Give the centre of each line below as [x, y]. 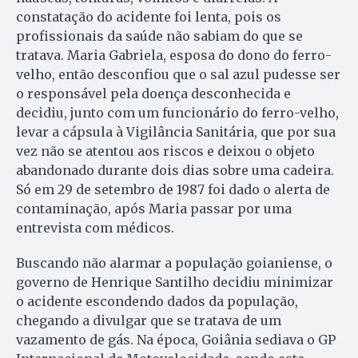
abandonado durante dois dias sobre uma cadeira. [175, 171]
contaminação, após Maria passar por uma [154, 209]
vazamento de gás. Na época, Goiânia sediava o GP [176, 340]
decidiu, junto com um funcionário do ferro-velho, [177, 113]
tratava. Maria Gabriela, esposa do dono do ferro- [174, 56]
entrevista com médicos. [95, 228]
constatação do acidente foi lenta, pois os [149, 17]
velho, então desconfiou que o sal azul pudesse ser [178, 75]
